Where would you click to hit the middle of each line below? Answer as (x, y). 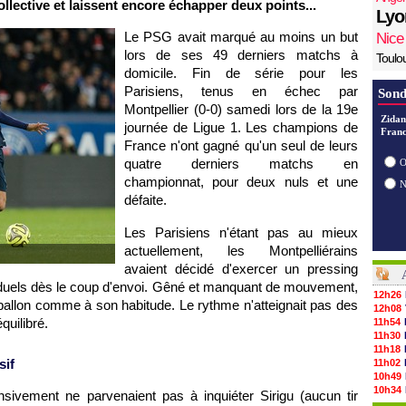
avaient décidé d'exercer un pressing (241, 269)
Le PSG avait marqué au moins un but (241, 37)
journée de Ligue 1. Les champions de (241, 127)
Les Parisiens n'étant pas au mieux (241, 232)
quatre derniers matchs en (241, 164)
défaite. (145, 200)
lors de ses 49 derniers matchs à (241, 55)
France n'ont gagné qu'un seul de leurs (241, 145)
